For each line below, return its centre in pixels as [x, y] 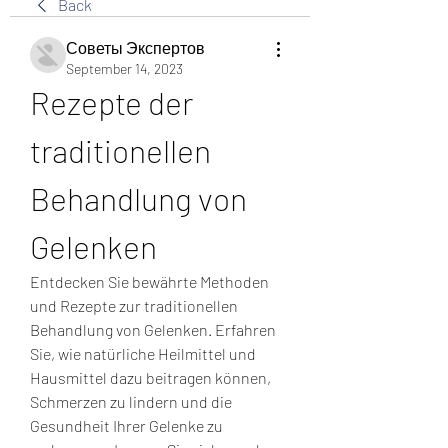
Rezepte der [111, 102]
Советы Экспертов [135, 47]
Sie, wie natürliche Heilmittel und [143, 353]
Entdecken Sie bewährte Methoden [149, 281]
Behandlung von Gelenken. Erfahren [153, 329]
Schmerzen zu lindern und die [131, 401]
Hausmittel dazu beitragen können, [150, 377]
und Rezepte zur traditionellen [134, 305]
